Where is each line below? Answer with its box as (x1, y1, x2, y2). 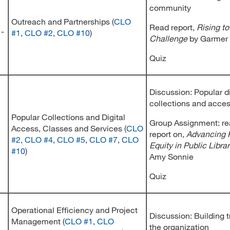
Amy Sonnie (149, 151, 194, 161)
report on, (149, 129, 186, 139)
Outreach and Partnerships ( (11, 16, 114, 26)
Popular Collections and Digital (11, 112, 125, 122)
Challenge (149, 33, 189, 43)
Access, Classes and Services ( (11, 123, 126, 133)
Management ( (11, 216, 65, 226)
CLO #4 (25, 135, 53, 144)
